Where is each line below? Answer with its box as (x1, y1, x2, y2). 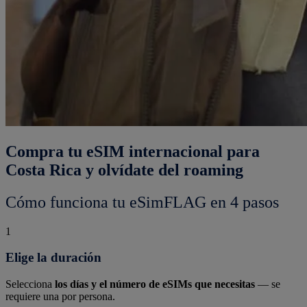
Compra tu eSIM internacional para (5, 142, 260, 160)
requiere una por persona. (5, 291, 115, 303)
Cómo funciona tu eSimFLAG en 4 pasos (5, 193, 279, 211)
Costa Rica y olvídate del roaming (5, 160, 243, 179)
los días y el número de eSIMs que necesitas (55, 278, 255, 291)
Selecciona (5, 278, 55, 291)
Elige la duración (5, 250, 101, 265)
